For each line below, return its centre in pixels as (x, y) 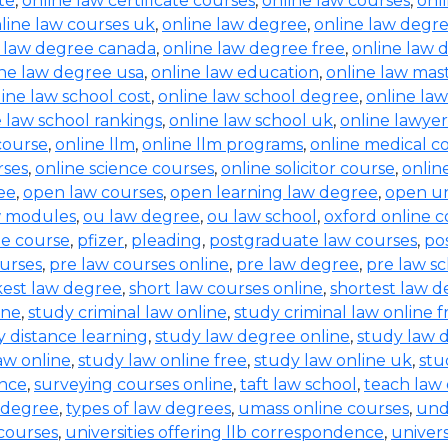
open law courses (93, 192)
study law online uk (333, 360)
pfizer (100, 240)
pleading (166, 240)
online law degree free (254, 48)
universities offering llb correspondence (224, 432)
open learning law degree (274, 192)
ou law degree (141, 216)
